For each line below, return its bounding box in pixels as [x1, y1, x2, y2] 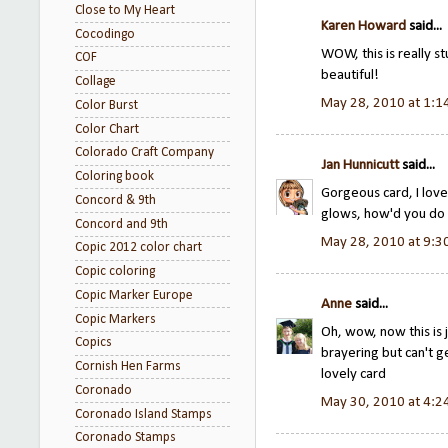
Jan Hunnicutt [321, 158, 399, 174]
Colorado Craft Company [75, 146, 214, 160]
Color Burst [75, 98, 138, 112]
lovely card [321, 367, 386, 382]
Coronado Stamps [75, 431, 176, 445]
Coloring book [75, 170, 154, 183]
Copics [75, 336, 112, 350]
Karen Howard [321, 19, 406, 35]
